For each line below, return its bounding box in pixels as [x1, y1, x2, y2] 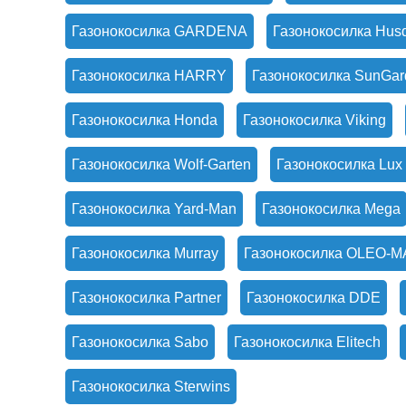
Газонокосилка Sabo [72, 334, 208, 350]
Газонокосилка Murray [72, 246, 218, 261]
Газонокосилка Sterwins [72, 379, 230, 394]
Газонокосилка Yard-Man [72, 201, 237, 217]
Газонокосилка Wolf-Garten [72, 157, 251, 172]
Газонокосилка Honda [72, 112, 217, 128]
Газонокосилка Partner [72, 290, 221, 305]
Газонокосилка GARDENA [72, 24, 247, 39]
